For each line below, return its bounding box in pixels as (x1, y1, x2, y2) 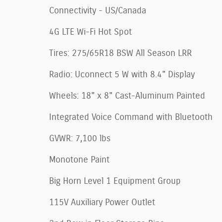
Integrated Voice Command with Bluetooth (49, 113, 213, 122)
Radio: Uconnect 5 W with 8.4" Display (49, 70, 195, 80)
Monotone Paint (49, 156, 110, 165)
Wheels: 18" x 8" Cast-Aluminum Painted (49, 92, 205, 101)
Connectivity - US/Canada (49, 6, 146, 16)
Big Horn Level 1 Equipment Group (49, 177, 181, 186)
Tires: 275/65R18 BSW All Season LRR (49, 49, 192, 58)
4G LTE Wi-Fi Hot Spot (49, 28, 132, 37)
